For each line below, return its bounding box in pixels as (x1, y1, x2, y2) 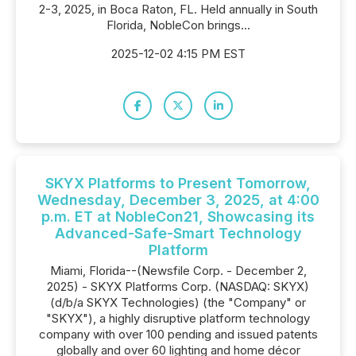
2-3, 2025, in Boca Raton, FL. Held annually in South (38, 2, 318, 17)
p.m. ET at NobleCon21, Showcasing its (41, 208, 315, 225)
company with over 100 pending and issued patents (38, 327, 318, 342)
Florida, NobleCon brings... (106, 17, 250, 33)
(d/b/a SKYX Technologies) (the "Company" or (50, 295, 306, 310)
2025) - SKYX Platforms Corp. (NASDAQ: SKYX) (47, 279, 309, 294)
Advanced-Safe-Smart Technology (54, 225, 302, 242)
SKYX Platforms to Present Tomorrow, (45, 175, 311, 192)
